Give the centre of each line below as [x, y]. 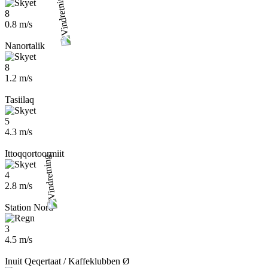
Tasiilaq [19, 100]
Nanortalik [25, 46]
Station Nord [29, 207]
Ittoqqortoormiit [34, 153]
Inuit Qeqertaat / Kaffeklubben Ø [67, 261]
